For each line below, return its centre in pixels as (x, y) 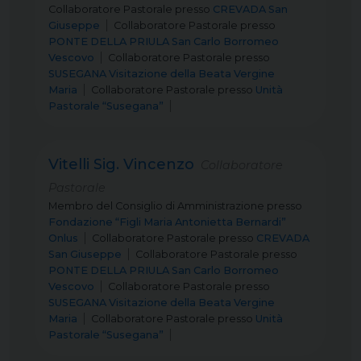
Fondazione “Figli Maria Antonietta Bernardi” (167, 222)
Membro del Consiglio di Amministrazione (156, 206)
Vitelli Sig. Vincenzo (121, 164)
